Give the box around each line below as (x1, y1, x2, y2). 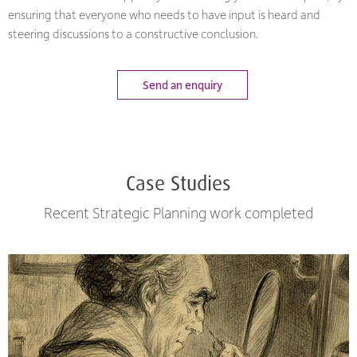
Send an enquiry (142, 77, 222, 93)
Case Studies (126, 170, 231, 195)
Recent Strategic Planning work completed (44, 202, 313, 223)
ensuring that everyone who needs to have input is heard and (8, 6, 320, 22)
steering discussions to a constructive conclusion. (8, 25, 258, 41)
